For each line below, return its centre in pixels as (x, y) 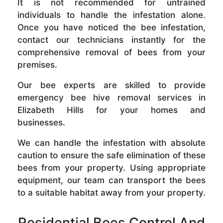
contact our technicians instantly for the (111, 40)
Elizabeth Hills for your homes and (111, 110)
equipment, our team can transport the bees (111, 180)
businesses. (41, 122)
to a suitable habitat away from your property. (111, 192)
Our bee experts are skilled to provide (111, 85)
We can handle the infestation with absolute (111, 143)
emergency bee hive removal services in (111, 97)
